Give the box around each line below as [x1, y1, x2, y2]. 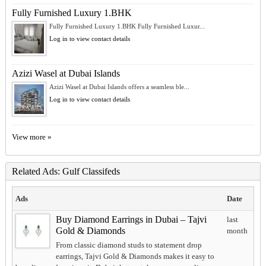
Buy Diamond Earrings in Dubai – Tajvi [55, 214, 207, 225]
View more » [11, 132, 52, 142]
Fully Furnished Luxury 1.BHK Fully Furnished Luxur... [49, 23, 205, 30]
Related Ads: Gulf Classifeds [11, 166, 120, 177]
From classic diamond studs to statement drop [55, 240, 202, 250]
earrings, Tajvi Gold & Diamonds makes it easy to [55, 252, 214, 261]
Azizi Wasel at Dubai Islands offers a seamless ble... [49, 83, 189, 91]
